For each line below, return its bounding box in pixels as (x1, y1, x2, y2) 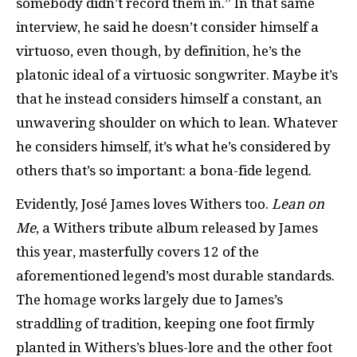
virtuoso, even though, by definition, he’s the (16, 42, 301, 59)
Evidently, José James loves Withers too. (16, 196, 272, 212)
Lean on (272, 196, 324, 212)
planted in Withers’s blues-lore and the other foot (16, 339, 332, 355)
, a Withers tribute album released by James (36, 220, 318, 236)
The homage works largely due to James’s (16, 292, 283, 308)
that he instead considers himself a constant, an (16, 90, 322, 107)
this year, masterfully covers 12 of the (16, 244, 259, 260)
